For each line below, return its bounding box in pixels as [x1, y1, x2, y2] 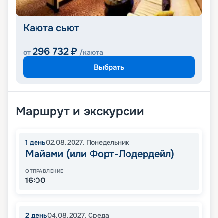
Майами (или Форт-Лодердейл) [25, 148, 174, 161]
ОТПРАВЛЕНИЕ [25, 168, 64, 175]
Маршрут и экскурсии [16, 104, 144, 119]
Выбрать [94, 62, 124, 72]
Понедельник [86, 138, 129, 147]
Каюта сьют [23, 22, 79, 35]
